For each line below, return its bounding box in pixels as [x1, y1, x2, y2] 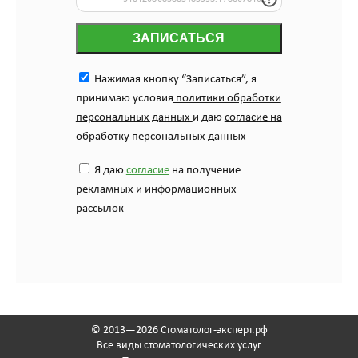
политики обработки [173, 93, 281, 105]
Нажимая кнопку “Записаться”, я [91, 74, 257, 86]
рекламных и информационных [75, 184, 237, 196]
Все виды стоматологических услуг [97, 340, 261, 352]
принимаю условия [75, 93, 173, 105]
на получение [169, 165, 241, 177]
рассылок [75, 203, 124, 215]
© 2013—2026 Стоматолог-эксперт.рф [90, 324, 268, 336]
